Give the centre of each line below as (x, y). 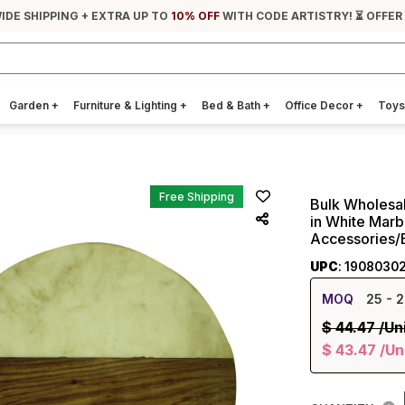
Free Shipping (197, 197)
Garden (30, 105)
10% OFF (196, 16)
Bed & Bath (232, 105)
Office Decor (320, 105)
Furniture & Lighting (127, 105)
